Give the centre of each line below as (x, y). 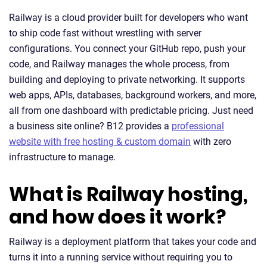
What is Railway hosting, (128, 194)
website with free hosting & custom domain (100, 142)
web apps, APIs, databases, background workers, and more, (133, 95)
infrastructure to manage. (62, 157)
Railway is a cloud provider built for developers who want (128, 18)
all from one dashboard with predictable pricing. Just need (131, 111)
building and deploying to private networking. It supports (127, 80)
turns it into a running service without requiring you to (121, 257)
